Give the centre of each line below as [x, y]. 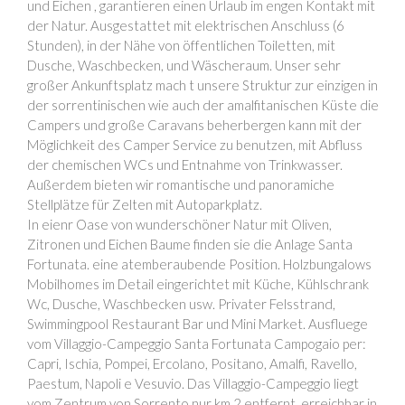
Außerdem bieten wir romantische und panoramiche [181, 184]
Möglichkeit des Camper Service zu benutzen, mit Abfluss [195, 144]
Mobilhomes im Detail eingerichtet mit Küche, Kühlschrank [198, 283]
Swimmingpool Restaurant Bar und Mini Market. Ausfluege [198, 323]
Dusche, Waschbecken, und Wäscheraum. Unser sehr [184, 65]
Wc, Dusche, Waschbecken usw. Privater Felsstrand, [181, 303]
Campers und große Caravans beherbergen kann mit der [194, 124]
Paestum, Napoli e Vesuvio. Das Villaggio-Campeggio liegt [193, 383]
